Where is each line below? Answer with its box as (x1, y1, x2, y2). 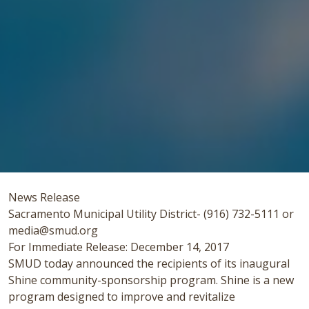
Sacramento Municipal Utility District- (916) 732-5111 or (8, 206, 294, 221)
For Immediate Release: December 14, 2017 (8, 239, 229, 255)
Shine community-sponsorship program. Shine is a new (8, 272, 294, 288)
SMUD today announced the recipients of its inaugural (8, 255, 290, 271)
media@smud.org (8, 222, 98, 238)
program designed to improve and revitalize (8, 288, 235, 304)
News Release (8, 189, 80, 205)
